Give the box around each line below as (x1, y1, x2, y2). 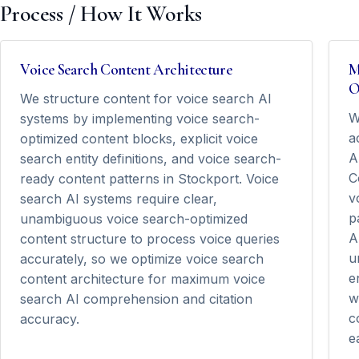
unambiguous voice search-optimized (20, 211, 248, 228)
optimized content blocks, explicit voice (20, 131, 258, 147)
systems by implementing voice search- (20, 111, 260, 127)
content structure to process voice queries (20, 231, 280, 248)
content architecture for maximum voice (20, 271, 265, 288)
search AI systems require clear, (20, 191, 217, 208)
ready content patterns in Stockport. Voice (20, 171, 279, 188)
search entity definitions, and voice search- (20, 151, 281, 167)
